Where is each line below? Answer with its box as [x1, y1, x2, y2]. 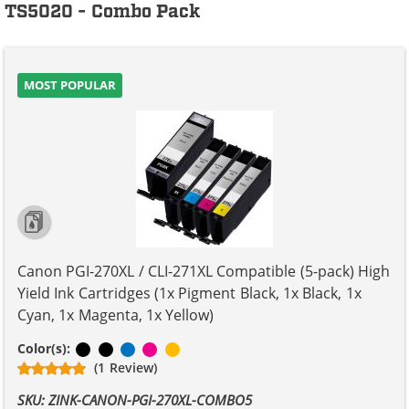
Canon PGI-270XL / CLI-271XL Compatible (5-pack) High [17, 260, 391, 281]
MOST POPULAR [24, 76, 117, 93]
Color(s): [17, 339, 75, 357]
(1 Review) [94, 358, 157, 376]
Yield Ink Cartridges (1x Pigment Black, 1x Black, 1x [17, 282, 362, 303]
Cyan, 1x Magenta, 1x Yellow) [17, 304, 215, 325]
